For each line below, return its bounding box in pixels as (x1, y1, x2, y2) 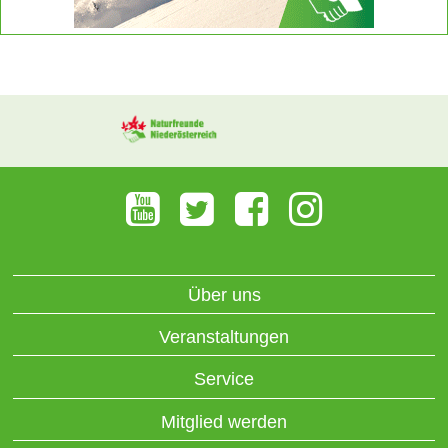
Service (194, 369, 254, 390)
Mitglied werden (161, 411, 287, 432)
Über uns (187, 284, 261, 305)
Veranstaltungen (159, 327, 289, 347)
